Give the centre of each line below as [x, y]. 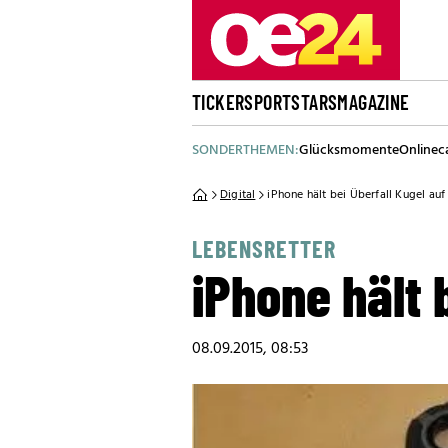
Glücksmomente [349, 150]
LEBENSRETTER [264, 248]
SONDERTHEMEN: [245, 150]
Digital [238, 195]
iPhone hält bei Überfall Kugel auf [356, 195]
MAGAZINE [373, 102]
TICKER [218, 102]
